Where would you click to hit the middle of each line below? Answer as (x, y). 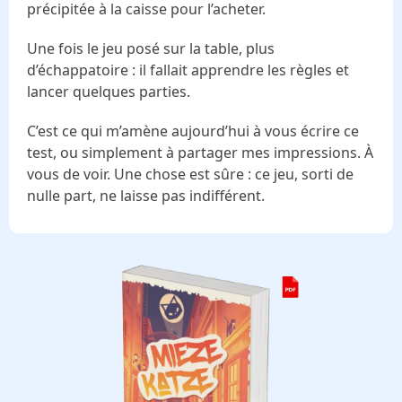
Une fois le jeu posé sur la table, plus (151, 49)
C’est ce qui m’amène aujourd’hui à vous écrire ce (193, 131)
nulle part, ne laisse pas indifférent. (146, 196)
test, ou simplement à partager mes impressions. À (200, 153)
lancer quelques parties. (109, 92)
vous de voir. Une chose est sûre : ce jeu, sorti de (190, 175)
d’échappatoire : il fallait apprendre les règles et (188, 70)
